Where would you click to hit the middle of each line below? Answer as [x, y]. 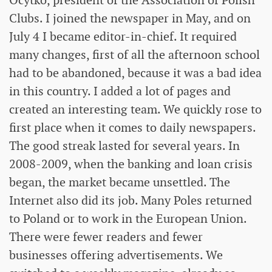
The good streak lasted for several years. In [124, 146]
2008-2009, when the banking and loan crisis [131, 164]
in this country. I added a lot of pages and [120, 91]
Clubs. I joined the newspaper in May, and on [130, 19]
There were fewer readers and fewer [106, 237]
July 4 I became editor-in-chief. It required [123, 37]
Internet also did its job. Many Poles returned [131, 201]
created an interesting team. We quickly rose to [135, 110]
